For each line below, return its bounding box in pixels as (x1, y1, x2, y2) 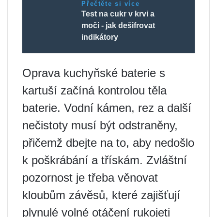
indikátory (81, 32, 119, 41)
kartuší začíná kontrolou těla (22, 83, 167, 97)
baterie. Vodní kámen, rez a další (22, 101, 191, 114)
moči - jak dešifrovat (81, 21, 155, 30)
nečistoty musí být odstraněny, (22, 118, 178, 132)
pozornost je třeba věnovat (22, 170, 158, 184)
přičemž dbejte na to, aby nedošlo (22, 136, 194, 149)
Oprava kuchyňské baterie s (22, 66, 165, 79)
